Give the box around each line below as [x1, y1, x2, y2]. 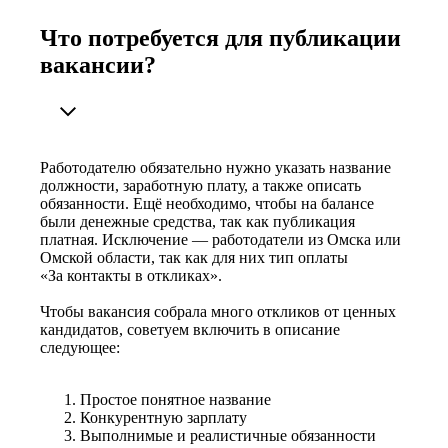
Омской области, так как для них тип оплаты [40, 249, 348, 267]
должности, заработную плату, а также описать [40, 177, 361, 195]
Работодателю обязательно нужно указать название [40, 159, 391, 177]
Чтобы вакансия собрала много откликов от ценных [40, 303, 396, 321]
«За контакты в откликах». [40, 267, 222, 285]
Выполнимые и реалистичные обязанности [80, 427, 376, 445]
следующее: [40, 339, 120, 357]
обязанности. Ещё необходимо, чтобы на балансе [40, 195, 374, 213]
